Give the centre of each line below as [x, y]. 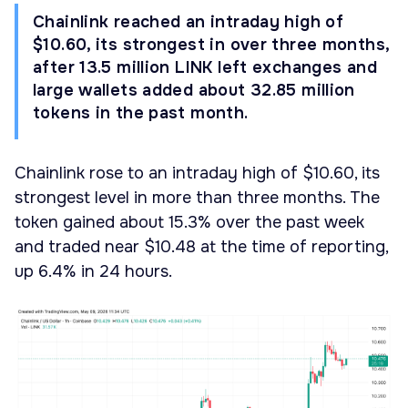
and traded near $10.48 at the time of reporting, [201, 247]
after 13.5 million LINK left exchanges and [205, 67]
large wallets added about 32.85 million [194, 90]
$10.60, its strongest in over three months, [211, 45]
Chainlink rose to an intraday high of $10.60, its [197, 173]
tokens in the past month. [141, 113]
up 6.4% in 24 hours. [93, 272]
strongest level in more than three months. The [197, 198]
